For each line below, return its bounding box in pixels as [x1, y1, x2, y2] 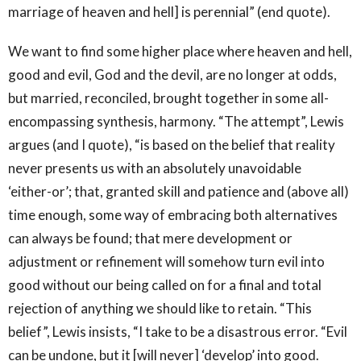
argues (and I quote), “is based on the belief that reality [8, 135, 335, 153]
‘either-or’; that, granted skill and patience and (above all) [8, 182, 349, 200]
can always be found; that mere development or [8, 229, 293, 247]
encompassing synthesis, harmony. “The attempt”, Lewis [8, 112, 344, 130]
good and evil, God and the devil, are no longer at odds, [8, 65, 337, 83]
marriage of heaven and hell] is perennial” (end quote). [8, 2, 330, 20]
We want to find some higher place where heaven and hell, [8, 42, 352, 60]
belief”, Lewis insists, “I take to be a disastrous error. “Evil [8, 322, 347, 340]
